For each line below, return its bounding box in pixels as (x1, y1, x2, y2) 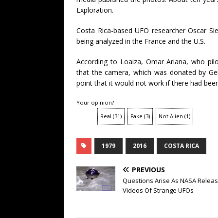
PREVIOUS (132, 165, 165, 175)
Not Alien (159, 112, 183, 120)
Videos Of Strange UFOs (123, 186, 194, 195)
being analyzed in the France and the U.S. (76, 36, 205, 46)
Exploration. (76, 5, 113, 15)
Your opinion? (76, 99, 114, 107)
